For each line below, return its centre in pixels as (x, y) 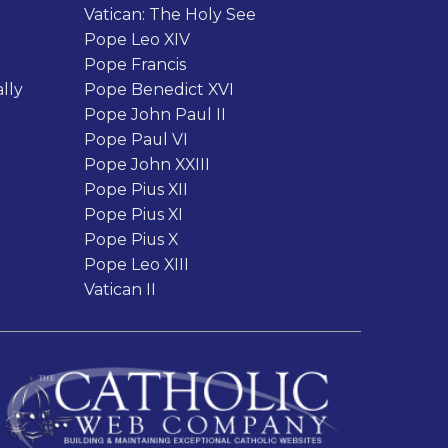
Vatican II (119, 290)
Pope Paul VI (135, 140)
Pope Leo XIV (136, 40)
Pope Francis (134, 65)
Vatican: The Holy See (169, 15)
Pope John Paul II (154, 115)
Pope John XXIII (146, 165)
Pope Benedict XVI (158, 90)
